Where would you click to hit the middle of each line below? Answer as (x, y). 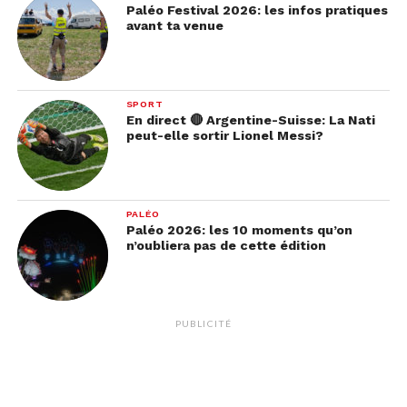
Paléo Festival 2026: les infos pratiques (257, 10)
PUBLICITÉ (203, 323)
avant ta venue (174, 25)
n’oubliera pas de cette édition (226, 245)
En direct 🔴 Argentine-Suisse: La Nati (250, 119)
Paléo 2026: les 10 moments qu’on (239, 229)
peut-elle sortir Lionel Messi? (224, 135)
